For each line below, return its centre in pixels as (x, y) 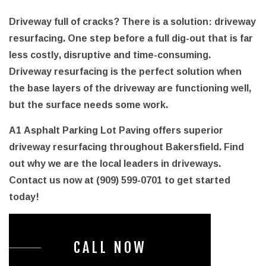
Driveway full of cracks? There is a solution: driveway (132, 22)
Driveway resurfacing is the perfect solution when (125, 72)
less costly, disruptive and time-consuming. (111, 55)
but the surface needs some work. (88, 105)
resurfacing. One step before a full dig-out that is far (131, 38)
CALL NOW (110, 248)
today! (24, 197)
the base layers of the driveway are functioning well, (130, 88)
